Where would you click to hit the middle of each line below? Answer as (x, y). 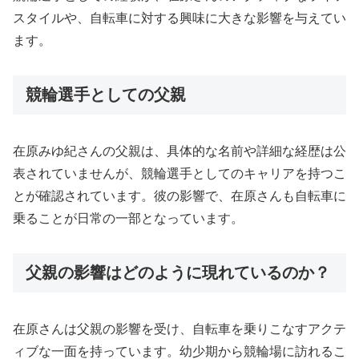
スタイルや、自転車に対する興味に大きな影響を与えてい (179, 18)
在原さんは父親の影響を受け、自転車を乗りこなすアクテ (179, 329)
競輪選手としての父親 (106, 94)
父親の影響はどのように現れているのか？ (178, 272)
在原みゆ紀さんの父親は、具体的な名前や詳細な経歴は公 (179, 151)
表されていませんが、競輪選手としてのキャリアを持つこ (179, 174)
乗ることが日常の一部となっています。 (128, 219)
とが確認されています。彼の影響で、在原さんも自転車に (179, 196)
